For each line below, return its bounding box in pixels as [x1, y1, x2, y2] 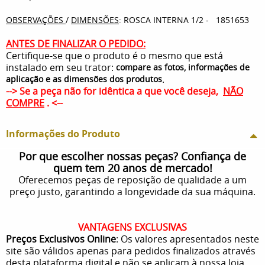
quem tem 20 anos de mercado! [53, 160, 212, 175]
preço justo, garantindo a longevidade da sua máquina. [9, 185, 256, 198]
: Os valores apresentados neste [116, 232, 259, 245]
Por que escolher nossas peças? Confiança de [19, 148, 246, 163]
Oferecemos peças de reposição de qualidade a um [18, 173, 247, 186]
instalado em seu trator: [6, 60, 116, 74]
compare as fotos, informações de [116, 61, 250, 73]
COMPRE [6, 96, 44, 109]
